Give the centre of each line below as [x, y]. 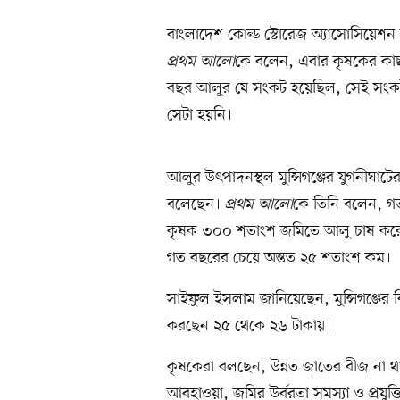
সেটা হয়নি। [200, 116]
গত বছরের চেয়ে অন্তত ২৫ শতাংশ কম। [279, 258]
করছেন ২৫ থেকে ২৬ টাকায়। [249, 326]
